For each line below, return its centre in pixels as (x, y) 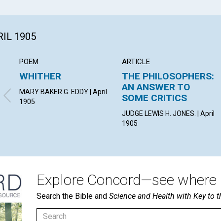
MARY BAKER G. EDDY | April (63, 92)
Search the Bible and (73, 196)
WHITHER (40, 76)
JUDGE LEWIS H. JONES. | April (168, 114)
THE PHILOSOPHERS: (168, 76)
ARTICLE (136, 62)
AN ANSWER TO (156, 87)
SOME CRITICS (155, 98)
